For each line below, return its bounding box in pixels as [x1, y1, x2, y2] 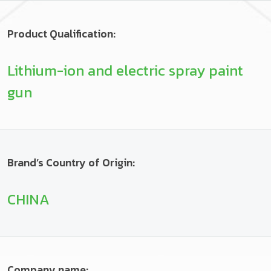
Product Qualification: [7, 26, 116, 42]
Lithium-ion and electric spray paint [7, 60, 243, 81]
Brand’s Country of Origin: [7, 155, 135, 171]
